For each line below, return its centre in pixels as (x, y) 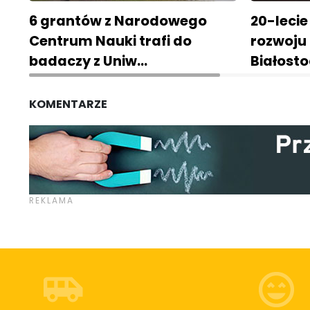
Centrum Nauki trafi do (110, 41)
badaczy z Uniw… (88, 61)
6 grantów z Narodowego (118, 21)
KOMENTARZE (68, 104)
